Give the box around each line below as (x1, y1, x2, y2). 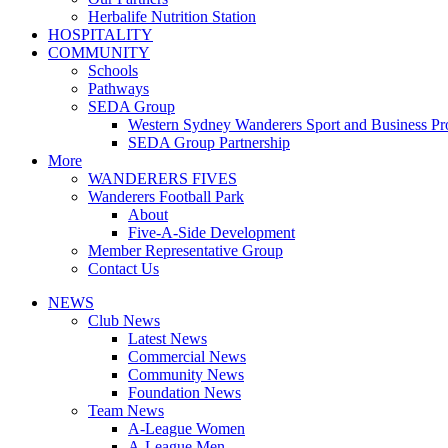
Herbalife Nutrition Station (88, 8, 256, 25)
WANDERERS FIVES (88, 170, 237, 187)
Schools (88, 62, 138, 79)
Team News (88, 402, 164, 419)
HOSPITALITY (48, 26, 153, 43)
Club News (88, 312, 160, 329)
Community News (128, 366, 244, 383)
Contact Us (88, 260, 159, 277)
